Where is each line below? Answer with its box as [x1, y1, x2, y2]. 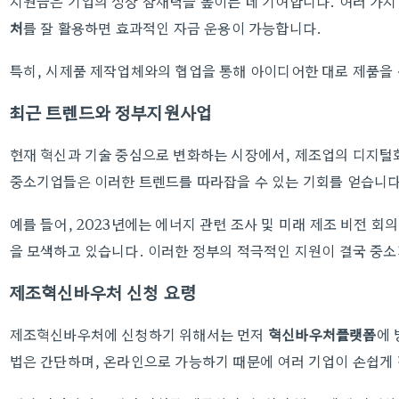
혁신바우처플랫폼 [267, 323, 377, 345]
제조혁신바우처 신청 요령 [8, 280, 197, 305]
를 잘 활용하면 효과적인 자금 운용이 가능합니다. [22, 17, 322, 38]
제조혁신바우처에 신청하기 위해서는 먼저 [9, 323, 268, 345]
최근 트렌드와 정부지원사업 [8, 100, 213, 125]
